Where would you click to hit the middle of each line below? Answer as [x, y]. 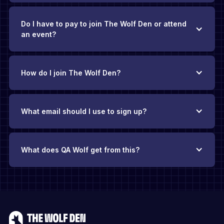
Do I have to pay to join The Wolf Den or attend [103, 23]
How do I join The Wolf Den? [70, 72]
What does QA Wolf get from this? [80, 149]
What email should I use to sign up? [83, 111]
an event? [38, 34]
